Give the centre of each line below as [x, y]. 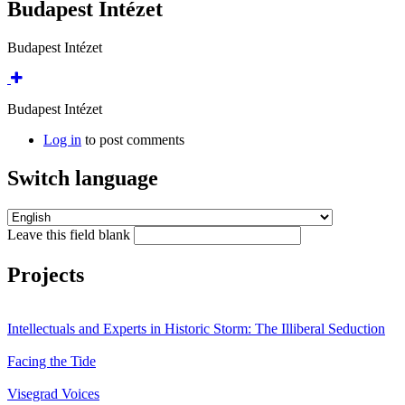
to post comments [133, 139]
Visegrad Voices [53, 394]
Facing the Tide [52, 362]
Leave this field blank [71, 234]
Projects [46, 274]
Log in [62, 139]
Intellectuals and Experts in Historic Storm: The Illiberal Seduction [196, 329]
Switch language [83, 178]
